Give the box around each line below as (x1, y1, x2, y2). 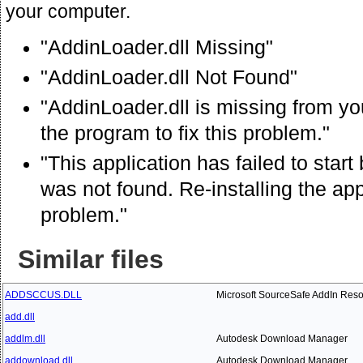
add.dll (5, 310, 35, 322)
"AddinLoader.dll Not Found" (41, 66, 297, 88)
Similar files (18, 244, 164, 274)
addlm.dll (5, 332, 45, 344)
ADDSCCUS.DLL (5, 288, 82, 301)
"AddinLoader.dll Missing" (41, 36, 273, 58)
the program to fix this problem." (41, 122, 330, 144)
